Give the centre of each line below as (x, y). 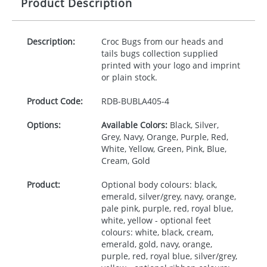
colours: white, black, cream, (157, 232)
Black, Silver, (193, 125)
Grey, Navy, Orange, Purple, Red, (164, 137)
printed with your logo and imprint (170, 65)
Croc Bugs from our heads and (162, 41)
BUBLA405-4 (145, 101)
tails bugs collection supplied (159, 53)
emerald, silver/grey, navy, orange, (168, 196)
